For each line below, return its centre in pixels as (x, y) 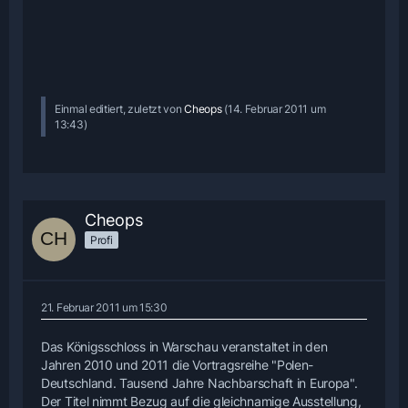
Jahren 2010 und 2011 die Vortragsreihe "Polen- (178, 365)
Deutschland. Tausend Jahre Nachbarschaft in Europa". (199, 383)
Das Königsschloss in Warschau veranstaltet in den (184, 347)
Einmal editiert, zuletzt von (120, 108)
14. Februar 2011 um (276, 108)
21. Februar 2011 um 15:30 (104, 308)
